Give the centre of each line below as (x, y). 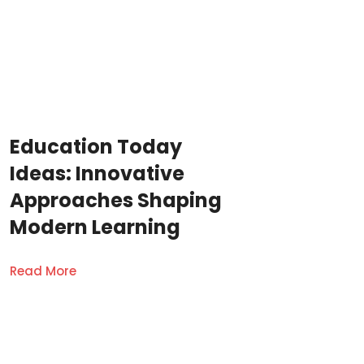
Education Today (96, 146)
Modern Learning (95, 227)
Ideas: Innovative (97, 173)
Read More (43, 271)
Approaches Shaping (116, 200)
